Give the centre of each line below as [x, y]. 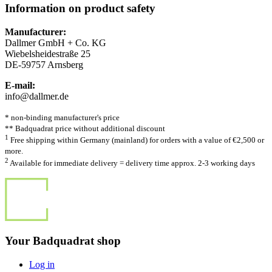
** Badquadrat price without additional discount [85, 128]
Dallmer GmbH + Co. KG [56, 42]
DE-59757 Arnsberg [44, 64]
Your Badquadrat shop [63, 241]
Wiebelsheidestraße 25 [48, 53]
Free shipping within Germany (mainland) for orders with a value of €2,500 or [136, 140]
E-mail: [20, 85]
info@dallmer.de [37, 96]
